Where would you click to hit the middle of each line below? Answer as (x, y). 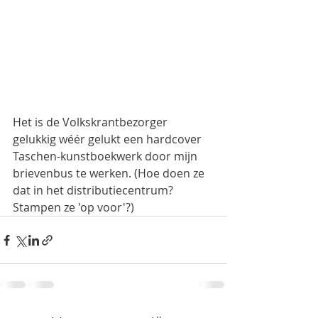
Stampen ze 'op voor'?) (73, 207)
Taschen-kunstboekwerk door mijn (106, 156)
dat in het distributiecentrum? (94, 190)
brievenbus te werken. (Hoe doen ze (110, 173)
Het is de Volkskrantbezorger (92, 122)
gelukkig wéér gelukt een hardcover (109, 139)
